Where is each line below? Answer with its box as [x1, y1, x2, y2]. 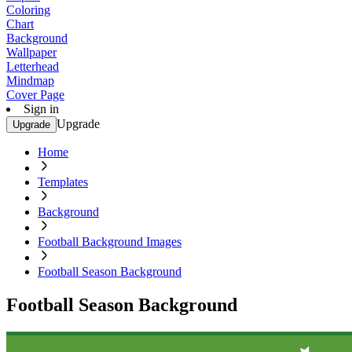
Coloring [6, 3, 50, 16]
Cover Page [6, 88, 64, 101]
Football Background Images [38, 235, 181, 248]
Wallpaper [6, 46, 57, 59]
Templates [38, 175, 88, 189]
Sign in [24, 102, 59, 115]
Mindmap [6, 74, 54, 87]
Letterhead [6, 60, 59, 73]
